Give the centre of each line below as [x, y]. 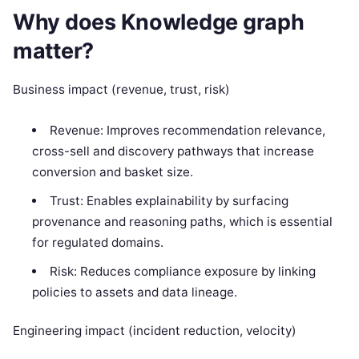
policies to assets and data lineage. [135, 292]
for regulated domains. [98, 242]
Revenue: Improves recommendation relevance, [187, 130]
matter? [54, 50]
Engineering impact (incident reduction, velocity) [155, 331]
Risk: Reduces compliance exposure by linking [182, 271]
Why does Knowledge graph [159, 22]
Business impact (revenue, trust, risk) [121, 89]
